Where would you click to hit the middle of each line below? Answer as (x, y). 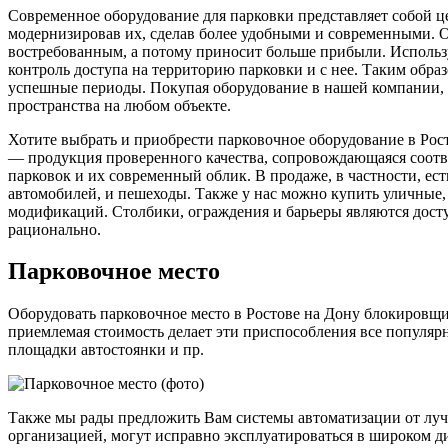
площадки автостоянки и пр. (106, 350)
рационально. (54, 229)
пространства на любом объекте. (119, 105)
